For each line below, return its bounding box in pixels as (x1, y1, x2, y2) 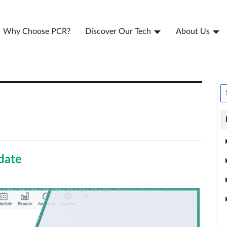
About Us (176, 27, 210, 35)
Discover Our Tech (85, 27, 151, 35)
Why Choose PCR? (3, 27, 70, 35)
